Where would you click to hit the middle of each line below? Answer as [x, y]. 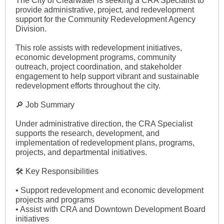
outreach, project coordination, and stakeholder [98, 67]
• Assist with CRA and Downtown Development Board [110, 209]
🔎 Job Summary [45, 105]
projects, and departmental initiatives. [81, 152]
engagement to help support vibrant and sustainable [107, 76]
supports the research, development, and [87, 133]
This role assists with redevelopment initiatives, [99, 48]
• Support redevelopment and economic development [109, 190]
